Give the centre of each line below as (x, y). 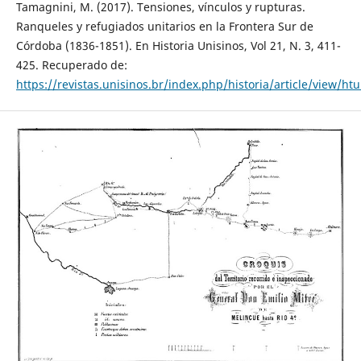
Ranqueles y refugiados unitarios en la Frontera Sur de (164, 26)
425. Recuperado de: (71, 64)
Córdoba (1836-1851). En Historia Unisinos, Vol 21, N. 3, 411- (178, 45)
